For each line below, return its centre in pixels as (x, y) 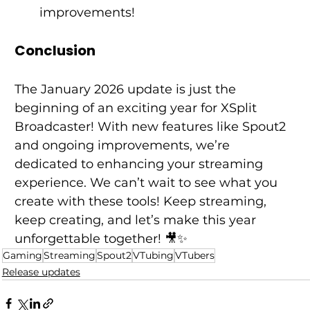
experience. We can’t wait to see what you (147, 183)
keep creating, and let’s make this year (137, 220)
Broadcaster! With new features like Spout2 (152, 127)
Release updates (41, 272)
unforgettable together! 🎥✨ (101, 239)
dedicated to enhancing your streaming (140, 164)
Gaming (22, 256)
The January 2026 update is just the (127, 90)
